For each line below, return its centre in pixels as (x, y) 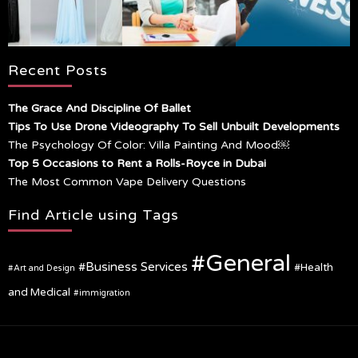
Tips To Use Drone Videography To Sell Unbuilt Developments (174, 127)
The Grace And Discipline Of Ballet (99, 109)
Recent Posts (58, 71)
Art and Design (44, 268)
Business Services (137, 267)
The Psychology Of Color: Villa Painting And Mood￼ (149, 145)
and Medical (39, 293)
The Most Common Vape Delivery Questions (127, 182)
